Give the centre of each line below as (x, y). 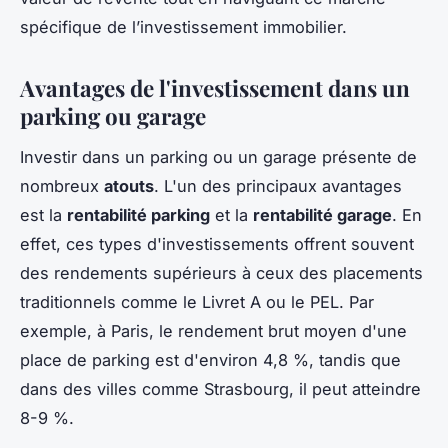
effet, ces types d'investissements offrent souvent (217, 244)
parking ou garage (113, 116)
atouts (129, 186)
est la (43, 215)
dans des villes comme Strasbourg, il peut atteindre (220, 389)
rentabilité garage (322, 215)
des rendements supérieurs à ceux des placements (221, 273)
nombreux (62, 186)
